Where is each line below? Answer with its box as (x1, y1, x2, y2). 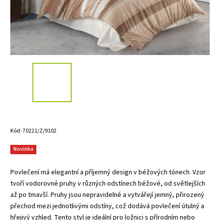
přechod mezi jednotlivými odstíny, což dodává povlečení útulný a (10, 201, 204, 211)
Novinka (13, 145, 33, 153)
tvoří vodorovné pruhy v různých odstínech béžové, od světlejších (10, 178, 205, 189)
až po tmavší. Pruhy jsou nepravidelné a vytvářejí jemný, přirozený (10, 190, 204, 200)
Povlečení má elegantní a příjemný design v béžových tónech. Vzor (10, 167, 206, 177)
